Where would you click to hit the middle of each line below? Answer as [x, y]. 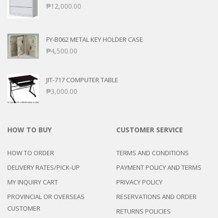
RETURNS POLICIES [144, 211]
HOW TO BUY [29, 129]
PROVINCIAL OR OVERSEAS [46, 196]
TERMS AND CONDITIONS [153, 153]
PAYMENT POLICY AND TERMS [159, 167]
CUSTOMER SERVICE [150, 129]
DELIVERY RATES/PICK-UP [44, 167]
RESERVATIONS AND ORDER [156, 196]
